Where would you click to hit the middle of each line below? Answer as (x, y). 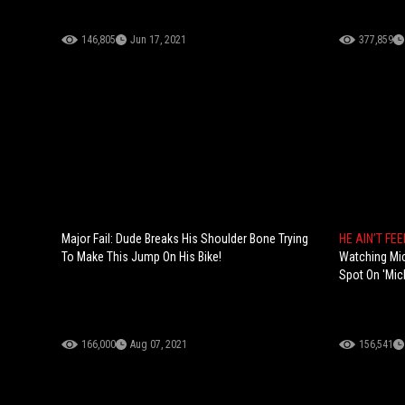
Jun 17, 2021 (158, 39)
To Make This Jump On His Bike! (141, 256)
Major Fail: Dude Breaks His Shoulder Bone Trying (185, 238)
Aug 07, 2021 (159, 344)
